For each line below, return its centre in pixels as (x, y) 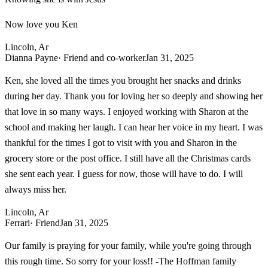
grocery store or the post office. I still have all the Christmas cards (128, 158)
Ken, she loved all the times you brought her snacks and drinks (123, 80)
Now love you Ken (41, 24)
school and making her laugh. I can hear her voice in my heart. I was (134, 127)
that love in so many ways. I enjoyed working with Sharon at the (127, 111)
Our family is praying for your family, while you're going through (128, 245)
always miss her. (36, 189)
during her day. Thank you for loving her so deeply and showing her (134, 96)
